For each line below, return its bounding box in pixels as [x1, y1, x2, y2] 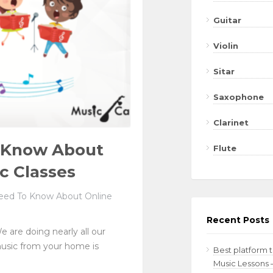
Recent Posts [207, 214, 269, 225]
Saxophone [213, 92, 264, 102]
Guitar [213, 15, 241, 25]
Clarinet [213, 118, 249, 127]
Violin [213, 41, 238, 51]
